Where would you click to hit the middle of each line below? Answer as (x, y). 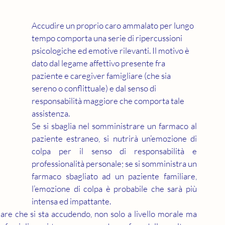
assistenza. (51, 113)
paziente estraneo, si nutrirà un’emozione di (114, 138)
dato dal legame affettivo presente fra (99, 63)
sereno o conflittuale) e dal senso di (95, 88)
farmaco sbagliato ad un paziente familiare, (114, 176)
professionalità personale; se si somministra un (114, 163)
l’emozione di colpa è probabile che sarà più (114, 189)
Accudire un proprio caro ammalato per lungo (114, 25)
